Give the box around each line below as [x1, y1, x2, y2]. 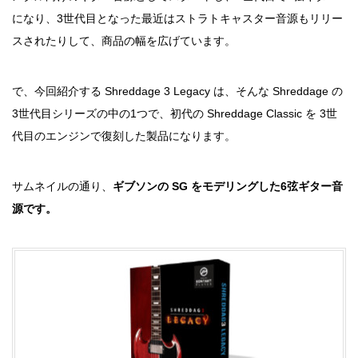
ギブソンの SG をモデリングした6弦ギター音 [113, 180, 343, 193]
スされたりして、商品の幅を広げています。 [12, 34, 236, 47]
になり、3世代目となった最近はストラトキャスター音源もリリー [12, 12, 343, 25]
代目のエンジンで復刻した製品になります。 [12, 129, 236, 142]
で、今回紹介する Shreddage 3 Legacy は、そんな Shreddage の [12, 85, 343, 97]
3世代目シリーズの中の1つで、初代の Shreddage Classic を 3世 [12, 107, 337, 120]
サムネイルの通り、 [12, 180, 113, 193]
